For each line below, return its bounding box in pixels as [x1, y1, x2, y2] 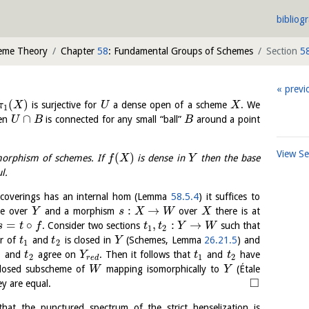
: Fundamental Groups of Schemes [108, 46, 253, 57]
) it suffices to [199, 191, 260, 202]
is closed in [61, 235, 114, 246]
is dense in [134, 152, 188, 163]
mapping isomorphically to [101, 263, 223, 275]
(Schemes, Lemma [123, 235, 205, 246]
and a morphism [40, 206, 119, 217]
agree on [34, 249, 79, 260]
